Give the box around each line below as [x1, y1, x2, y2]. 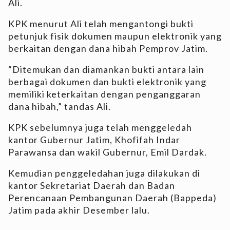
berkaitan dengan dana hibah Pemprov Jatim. [8, 43, 208, 54]
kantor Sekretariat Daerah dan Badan [8, 180, 175, 191]
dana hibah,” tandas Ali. [8, 101, 111, 112]
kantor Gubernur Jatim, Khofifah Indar [8, 134, 180, 146]
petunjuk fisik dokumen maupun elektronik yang [8, 30, 222, 42]
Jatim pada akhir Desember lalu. [8, 204, 150, 216]
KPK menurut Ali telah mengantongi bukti [8, 18, 194, 30]
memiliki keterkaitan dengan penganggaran [8, 88, 201, 100]
